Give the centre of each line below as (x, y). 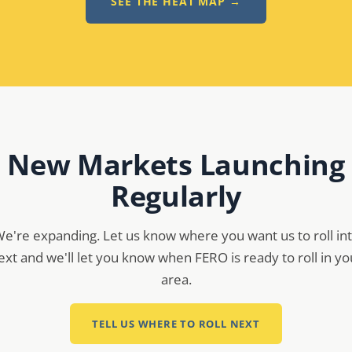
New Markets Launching (176, 165)
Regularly (176, 196)
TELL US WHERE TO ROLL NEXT (176, 323)
